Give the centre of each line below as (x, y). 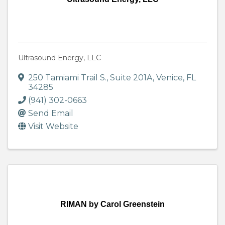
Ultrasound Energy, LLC (60, 58)
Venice (170, 78)
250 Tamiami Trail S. (67, 78)
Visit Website (53, 127)
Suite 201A (131, 78)
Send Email (51, 114)
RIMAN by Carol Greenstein (113, 204)
